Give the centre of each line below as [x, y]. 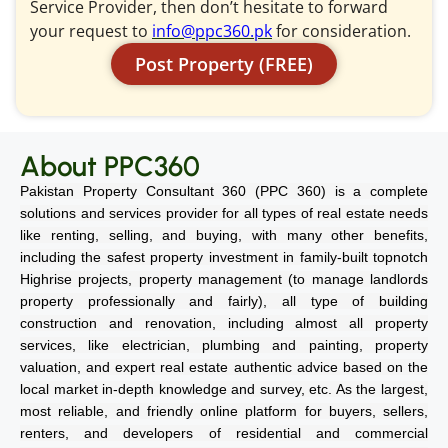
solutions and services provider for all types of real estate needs [224, 213]
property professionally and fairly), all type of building [224, 301]
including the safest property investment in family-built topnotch [224, 257]
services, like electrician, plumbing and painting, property [224, 345]
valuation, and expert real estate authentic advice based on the [224, 367]
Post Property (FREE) [224, 64]
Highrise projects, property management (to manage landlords [224, 279]
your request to [91, 31]
